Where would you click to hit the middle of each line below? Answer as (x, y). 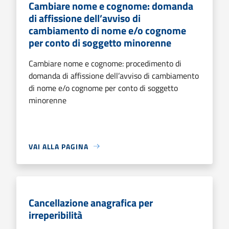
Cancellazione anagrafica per (91, 202)
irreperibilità (55, 215)
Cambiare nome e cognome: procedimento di (105, 63)
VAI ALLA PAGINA (59, 146)
